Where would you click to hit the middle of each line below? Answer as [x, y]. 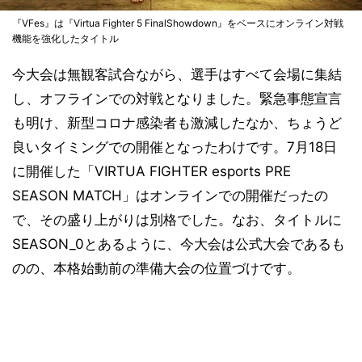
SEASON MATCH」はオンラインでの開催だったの [170, 196]
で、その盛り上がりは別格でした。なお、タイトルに [177, 220]
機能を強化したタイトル [65, 38]
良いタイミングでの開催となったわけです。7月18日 [175, 147]
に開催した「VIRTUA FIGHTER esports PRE [152, 171]
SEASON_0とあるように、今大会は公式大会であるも [179, 244]
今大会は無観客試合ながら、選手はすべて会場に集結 [177, 74]
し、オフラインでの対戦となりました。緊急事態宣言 [177, 99]
